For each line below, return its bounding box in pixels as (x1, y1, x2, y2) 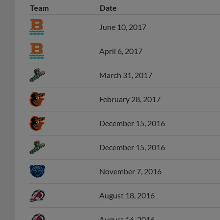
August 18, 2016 (99, 191, 155, 200)
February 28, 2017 (99, 94, 161, 104)
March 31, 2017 (99, 70, 152, 80)
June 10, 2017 (99, 22, 146, 31)
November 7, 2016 (99, 166, 162, 176)
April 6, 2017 (99, 46, 142, 55)
